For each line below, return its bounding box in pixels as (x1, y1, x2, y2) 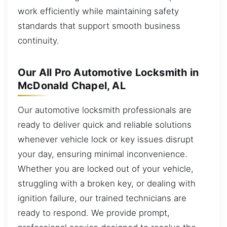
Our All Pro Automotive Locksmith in (18, 66, 199, 79)
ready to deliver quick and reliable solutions (18, 119, 192, 130)
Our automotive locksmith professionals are (18, 104, 192, 115)
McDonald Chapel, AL (18, 79, 126, 92)
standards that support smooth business (18, 20, 180, 31)
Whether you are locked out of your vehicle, (18, 163, 194, 174)
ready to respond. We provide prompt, (18, 207, 170, 218)
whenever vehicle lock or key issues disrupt (18, 134, 194, 144)
